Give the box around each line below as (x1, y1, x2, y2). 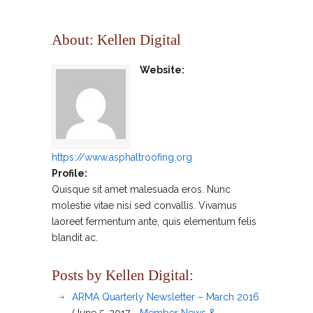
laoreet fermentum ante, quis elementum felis (52, 216, 256, 227)
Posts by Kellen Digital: (52, 267, 194, 284)
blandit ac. (52, 232, 98, 243)
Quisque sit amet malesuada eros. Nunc (52, 184, 231, 195)
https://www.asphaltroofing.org (52, 152, 192, 163)
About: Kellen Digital (52, 31, 181, 48)
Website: (140, 64, 184, 75)
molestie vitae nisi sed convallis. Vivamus (52, 200, 237, 211)
